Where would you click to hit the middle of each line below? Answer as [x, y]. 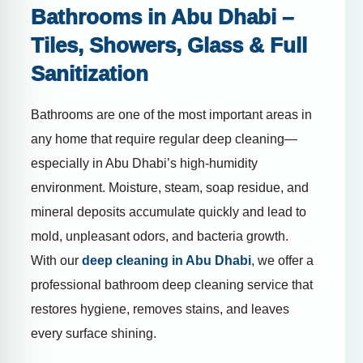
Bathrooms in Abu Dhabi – [162, 17]
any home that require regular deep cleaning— [164, 139]
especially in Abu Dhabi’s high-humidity [144, 164]
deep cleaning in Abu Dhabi [167, 261]
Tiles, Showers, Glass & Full [169, 46]
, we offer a [282, 261]
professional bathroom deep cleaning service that [172, 285]
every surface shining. [94, 334]
